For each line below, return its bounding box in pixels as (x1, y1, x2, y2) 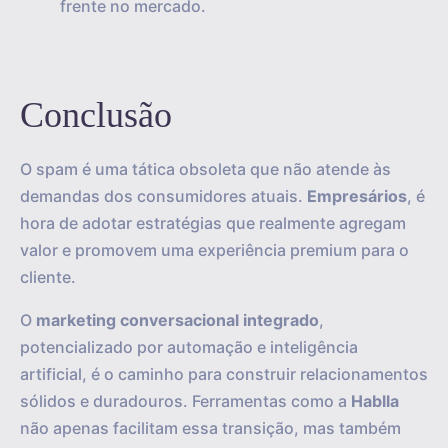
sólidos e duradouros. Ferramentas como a (20, 391, 351, 411)
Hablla (351, 391, 399, 411)
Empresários (307, 186, 407, 206)
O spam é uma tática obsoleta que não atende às (20, 159, 391, 179)
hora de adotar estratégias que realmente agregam (20, 213, 406, 233)
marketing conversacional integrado (36, 310, 319, 330)
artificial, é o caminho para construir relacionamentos (20, 364, 428, 384)
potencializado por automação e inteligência (20, 337, 358, 357)
